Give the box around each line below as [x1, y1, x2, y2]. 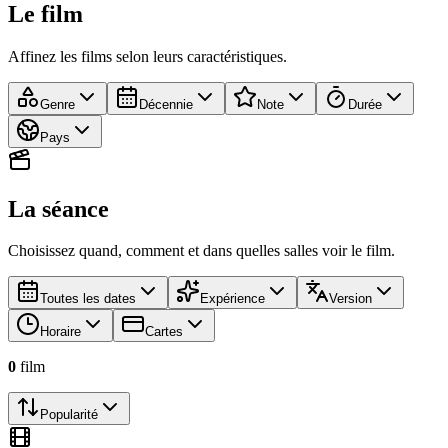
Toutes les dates [40, 291, 136, 307]
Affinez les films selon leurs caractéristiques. [8, 47, 287, 65]
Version [329, 291, 372, 307]
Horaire [40, 324, 81, 340]
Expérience [200, 291, 265, 307]
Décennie [139, 96, 193, 112]
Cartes [145, 324, 183, 340]
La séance [8, 195, 109, 222]
